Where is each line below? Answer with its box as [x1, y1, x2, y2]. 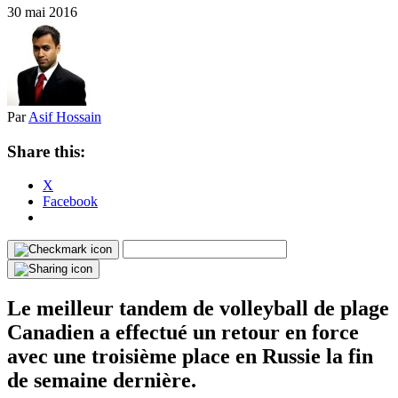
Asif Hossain [28, 108, 101, 124]
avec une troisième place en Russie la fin [7, 345, 373, 369]
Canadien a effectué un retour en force [7, 321, 359, 345]
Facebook [43, 194, 98, 210]
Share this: [7, 141, 85, 161]
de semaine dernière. [7, 369, 196, 393]
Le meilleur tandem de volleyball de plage [7, 297, 389, 321]
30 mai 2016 [7, 4, 77, 20]
